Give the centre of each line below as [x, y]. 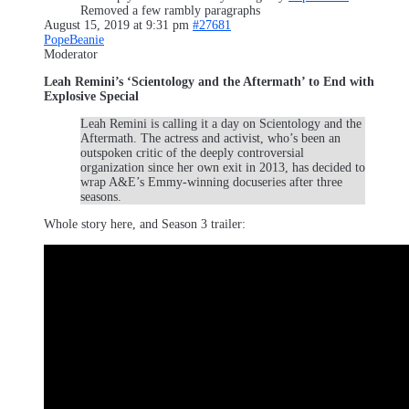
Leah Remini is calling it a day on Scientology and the [221, 123]
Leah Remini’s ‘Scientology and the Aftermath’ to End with [209, 81]
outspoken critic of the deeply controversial [192, 152]
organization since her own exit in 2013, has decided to [223, 167]
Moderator [71, 54]
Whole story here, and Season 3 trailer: [145, 224]
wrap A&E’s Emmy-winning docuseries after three [211, 182]
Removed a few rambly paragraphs [170, 10]
